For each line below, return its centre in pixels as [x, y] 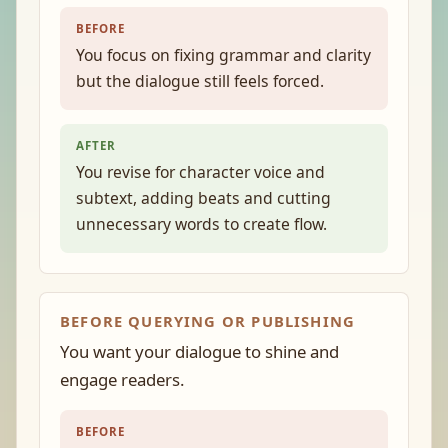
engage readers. [122, 379]
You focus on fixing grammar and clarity [223, 55]
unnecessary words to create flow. [201, 224]
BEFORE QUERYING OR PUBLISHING [208, 321]
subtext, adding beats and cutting [203, 198]
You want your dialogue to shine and [199, 351]
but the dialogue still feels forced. [200, 81]
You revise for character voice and [200, 172]
